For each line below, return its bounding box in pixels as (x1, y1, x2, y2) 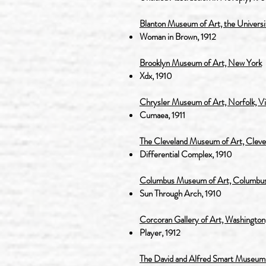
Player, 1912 (140, 226, 180, 239)
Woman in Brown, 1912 (140, 30, 216, 43)
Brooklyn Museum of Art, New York (140, 56, 262, 69)
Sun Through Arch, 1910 (140, 187, 221, 200)
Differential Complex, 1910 (140, 148, 232, 161)
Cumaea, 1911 (140, 109, 185, 122)
